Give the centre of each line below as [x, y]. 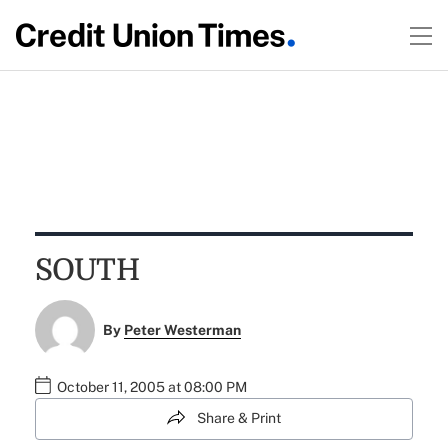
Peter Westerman [183, 330]
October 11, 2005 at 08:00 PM [151, 387]
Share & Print [239, 418]
